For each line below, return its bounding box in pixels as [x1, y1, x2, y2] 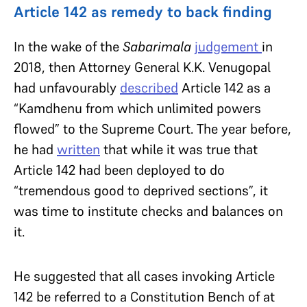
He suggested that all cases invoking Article [14, 267, 275, 285]
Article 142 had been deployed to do [14, 160, 225, 179]
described [120, 78, 178, 97]
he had [14, 140, 57, 158]
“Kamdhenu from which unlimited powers [14, 99, 261, 117]
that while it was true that [100, 140, 258, 158]
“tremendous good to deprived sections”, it [14, 181, 268, 199]
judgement [195, 37, 262, 56]
